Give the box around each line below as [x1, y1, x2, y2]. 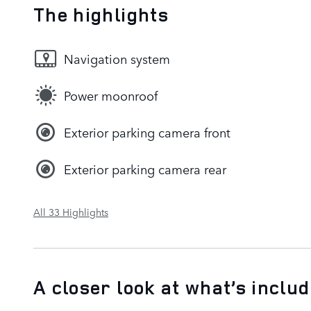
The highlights [33, 1, 169, 27]
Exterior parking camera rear [64, 160, 226, 178]
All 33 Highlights [33, 204, 108, 219]
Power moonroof [64, 86, 158, 105]
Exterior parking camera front [64, 123, 230, 142]
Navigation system [64, 49, 170, 68]
